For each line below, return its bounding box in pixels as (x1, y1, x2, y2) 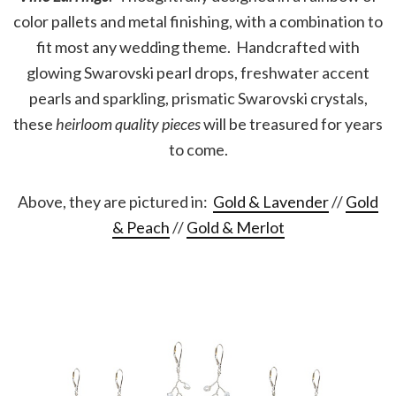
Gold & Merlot (186, 217, 285, 237)
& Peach (111, 217, 170, 237)
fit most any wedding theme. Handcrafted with (36, 37, 360, 57)
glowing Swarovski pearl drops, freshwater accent (27, 63, 369, 82)
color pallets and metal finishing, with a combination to (13, 11, 383, 31)
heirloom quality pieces (56, 114, 201, 133)
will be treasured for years (201, 114, 383, 133)
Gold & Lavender (213, 192, 329, 211)
